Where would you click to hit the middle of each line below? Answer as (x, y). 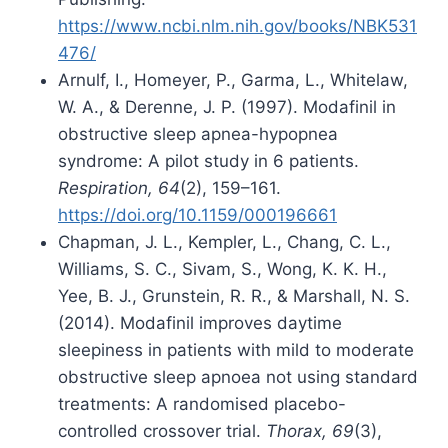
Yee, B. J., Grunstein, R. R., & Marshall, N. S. (234, 296)
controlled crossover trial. (162, 431)
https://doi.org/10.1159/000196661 (197, 215)
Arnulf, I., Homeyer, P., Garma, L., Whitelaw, (233, 80)
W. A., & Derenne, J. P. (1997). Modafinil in (227, 107)
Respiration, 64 (119, 188)
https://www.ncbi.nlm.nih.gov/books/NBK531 (237, 26)
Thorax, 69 (310, 431)
